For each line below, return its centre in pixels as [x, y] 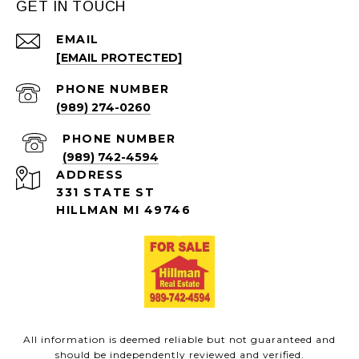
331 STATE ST [105, 193]
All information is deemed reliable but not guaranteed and [179, 340]
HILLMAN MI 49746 [123, 210]
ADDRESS [90, 175]
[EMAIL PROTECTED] [119, 58]
